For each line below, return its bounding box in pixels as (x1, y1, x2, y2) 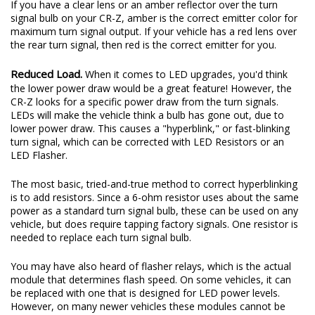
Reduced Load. (11, 66, 82, 81)
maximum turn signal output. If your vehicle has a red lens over (11, 24, 297, 38)
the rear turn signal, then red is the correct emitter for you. (11, 37, 276, 51)
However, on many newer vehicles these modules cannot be (11, 299, 285, 313)
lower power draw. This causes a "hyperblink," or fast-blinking (11, 121, 290, 135)
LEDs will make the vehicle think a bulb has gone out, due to (11, 108, 284, 122)
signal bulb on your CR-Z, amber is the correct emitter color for (11, 11, 297, 25)
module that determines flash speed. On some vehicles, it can (11, 272, 291, 286)
